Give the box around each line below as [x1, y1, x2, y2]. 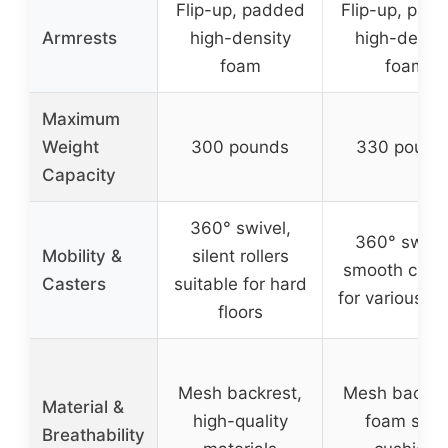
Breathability [42, 424, 145, 445]
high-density [189, 27, 291, 48]
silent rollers [191, 245, 289, 266]
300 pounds [191, 136, 289, 157]
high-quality [192, 410, 288, 431]
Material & [42, 396, 124, 417]
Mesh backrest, [178, 382, 302, 403]
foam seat [364, 410, 446, 431]
